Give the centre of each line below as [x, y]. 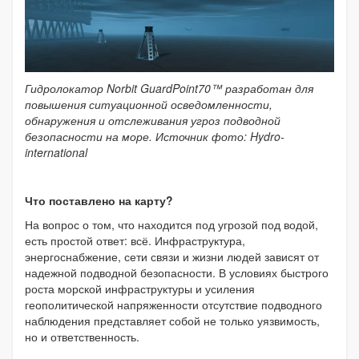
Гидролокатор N [70, 88]
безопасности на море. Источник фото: [137, 136]
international [56, 152]
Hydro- [267, 136]
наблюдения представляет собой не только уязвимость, [172, 320]
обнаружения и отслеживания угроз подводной [153, 120]
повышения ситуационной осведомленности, [149, 104]
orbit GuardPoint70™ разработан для [214, 88]
